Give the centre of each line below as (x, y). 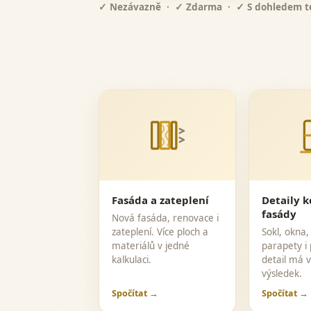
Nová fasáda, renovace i (165, 218)
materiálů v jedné (151, 246)
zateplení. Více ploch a (160, 232)
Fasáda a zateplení (160, 200)
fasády (279, 214)
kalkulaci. (132, 260)
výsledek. (281, 274)
